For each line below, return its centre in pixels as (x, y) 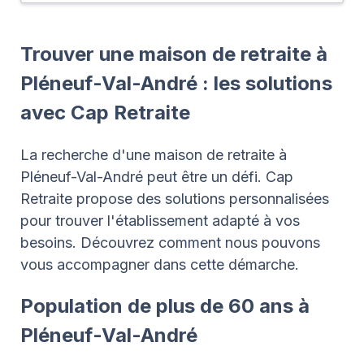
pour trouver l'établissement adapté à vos (160, 220)
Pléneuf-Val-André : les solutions (176, 83)
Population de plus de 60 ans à (165, 305)
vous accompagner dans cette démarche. (160, 264)
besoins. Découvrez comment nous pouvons (170, 242)
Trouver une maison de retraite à (174, 54)
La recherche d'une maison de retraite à (154, 154)
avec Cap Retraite (105, 112)
